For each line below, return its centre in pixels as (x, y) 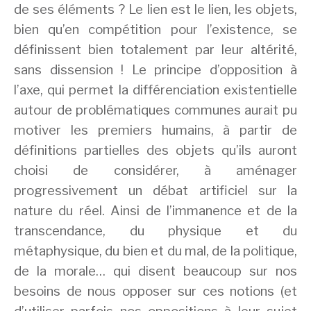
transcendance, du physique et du (155, 230)
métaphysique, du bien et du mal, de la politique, (155, 251)
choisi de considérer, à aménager (155, 170)
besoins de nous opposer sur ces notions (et (155, 291)
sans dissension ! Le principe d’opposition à (155, 69)
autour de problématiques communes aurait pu (155, 110)
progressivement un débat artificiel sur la (155, 190)
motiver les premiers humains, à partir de (155, 130)
